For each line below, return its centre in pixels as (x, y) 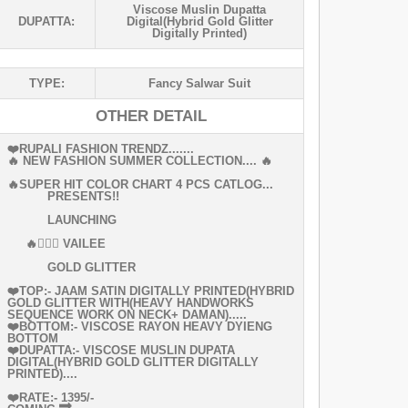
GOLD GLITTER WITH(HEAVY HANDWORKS (131, 302)
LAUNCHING (62, 219)
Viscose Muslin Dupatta (199, 9)
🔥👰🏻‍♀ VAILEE (56, 243)
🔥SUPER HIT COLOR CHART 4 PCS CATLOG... (140, 184)
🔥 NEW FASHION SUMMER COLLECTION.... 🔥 (142, 160)
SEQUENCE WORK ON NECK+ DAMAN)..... (127, 314)
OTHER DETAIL (151, 116)
